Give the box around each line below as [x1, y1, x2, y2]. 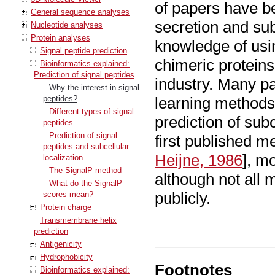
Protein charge [40, 202, 91, 212]
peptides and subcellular [43, 141, 129, 151]
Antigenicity [40, 239, 82, 249]
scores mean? [43, 189, 93, 199]
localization [43, 152, 83, 162]
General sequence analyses [31, 7, 130, 17]
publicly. [155, 188, 211, 207]
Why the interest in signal [49, 82, 139, 92]
